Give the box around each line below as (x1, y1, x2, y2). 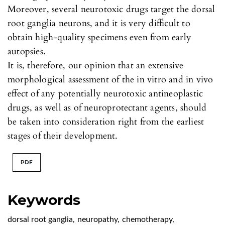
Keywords (8, 191, 80, 208)
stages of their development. (8, 129, 118, 142)
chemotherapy (122, 215, 172, 223)
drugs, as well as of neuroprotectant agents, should (8, 101, 207, 114)
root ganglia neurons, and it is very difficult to (8, 17, 190, 30)
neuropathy (77, 215, 118, 223)
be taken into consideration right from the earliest (8, 115, 204, 128)
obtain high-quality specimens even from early (8, 31, 192, 44)
